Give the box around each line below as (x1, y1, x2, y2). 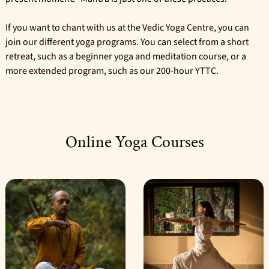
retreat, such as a (5, 50, 76, 64)
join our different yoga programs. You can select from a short (5, 35, 249, 49)
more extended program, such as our (5, 64, 156, 78)
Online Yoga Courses (65, 131, 204, 154)
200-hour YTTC (156, 64, 216, 78)
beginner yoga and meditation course (76, 50, 226, 64)
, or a (226, 50, 246, 64)
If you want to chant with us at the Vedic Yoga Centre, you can (5, 21, 249, 35)
